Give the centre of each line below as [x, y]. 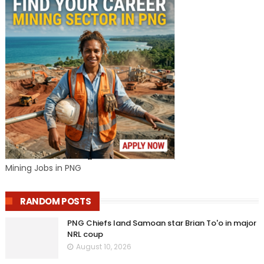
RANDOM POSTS [55, 201]
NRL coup [85, 234]
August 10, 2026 [103, 246]
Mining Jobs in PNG [43, 168]
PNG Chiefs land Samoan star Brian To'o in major [161, 223]
